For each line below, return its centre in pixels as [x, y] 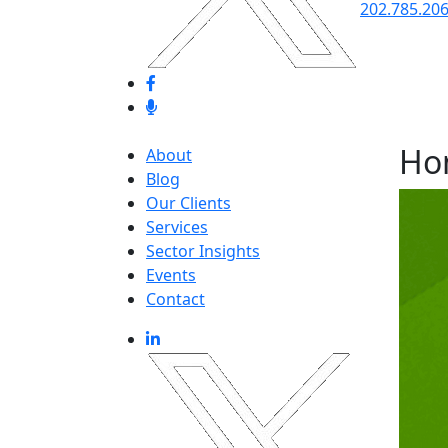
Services [177, 226]
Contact [175, 298]
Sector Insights [203, 250]
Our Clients [188, 202]
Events [171, 274]
